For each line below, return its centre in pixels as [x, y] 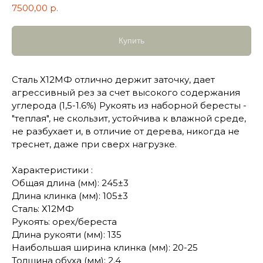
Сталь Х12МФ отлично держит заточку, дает [113, 80]
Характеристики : [52, 170]
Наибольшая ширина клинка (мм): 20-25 [105, 248]
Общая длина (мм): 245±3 [70, 183]
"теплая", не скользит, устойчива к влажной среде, [129, 119]
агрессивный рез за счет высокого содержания [126, 93]
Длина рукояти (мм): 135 [67, 235]
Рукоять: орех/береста [64, 222]
